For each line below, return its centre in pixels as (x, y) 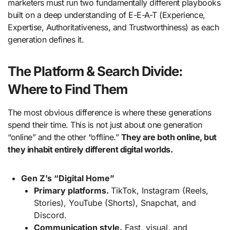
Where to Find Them (68, 89)
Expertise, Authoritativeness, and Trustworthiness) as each (113, 27)
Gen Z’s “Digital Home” (68, 178)
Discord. (51, 215)
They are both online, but (169, 137)
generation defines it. (46, 39)
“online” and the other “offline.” (64, 137)
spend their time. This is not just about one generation (105, 124)
